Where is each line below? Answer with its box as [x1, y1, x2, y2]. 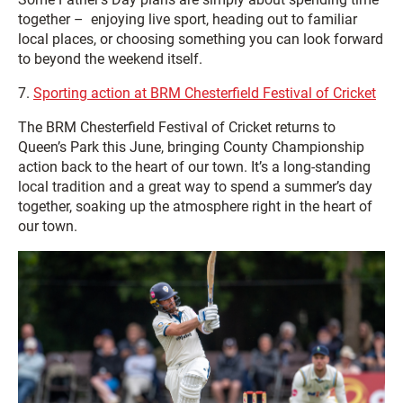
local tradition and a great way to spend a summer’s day [18, 177, 372, 195]
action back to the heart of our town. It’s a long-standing [18, 157, 371, 175]
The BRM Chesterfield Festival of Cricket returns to [18, 118, 336, 136]
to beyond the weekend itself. [18, 49, 202, 67]
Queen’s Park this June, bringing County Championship [18, 138, 364, 156]
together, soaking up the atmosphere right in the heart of [18, 197, 372, 215]
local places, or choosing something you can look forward [18, 30, 383, 48]
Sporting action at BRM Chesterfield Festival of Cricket [33, 84, 376, 102]
